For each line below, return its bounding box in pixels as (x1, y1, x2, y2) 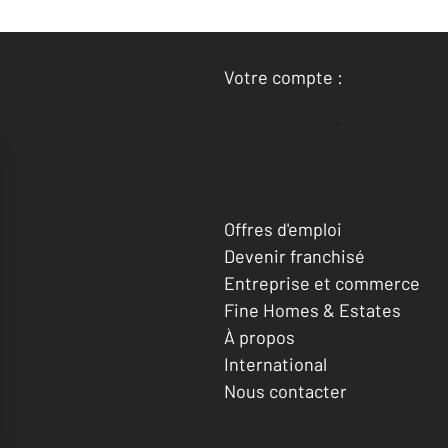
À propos (224, 326, 295, 349)
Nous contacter (224, 380, 347, 403)
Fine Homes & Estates (224, 299, 401, 322)
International (224, 353, 327, 376)
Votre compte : (224, 65, 343, 88)
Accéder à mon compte (260, 108, 435, 131)
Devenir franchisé (224, 245, 365, 268)
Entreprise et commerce (224, 272, 420, 295)
